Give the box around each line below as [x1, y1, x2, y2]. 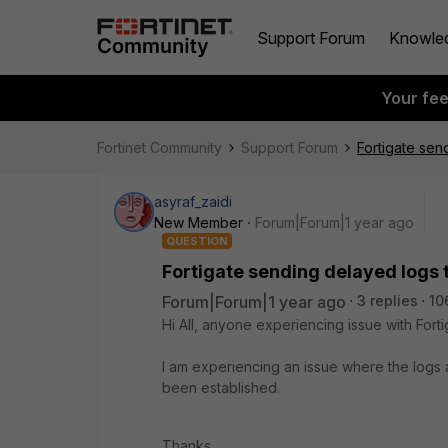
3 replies [357, 292, 418, 309]
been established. [162, 379, 284, 396]
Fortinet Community [97, 139, 222, 156]
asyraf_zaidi [154, 193, 232, 210]
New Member [154, 214, 243, 231]
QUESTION [166, 234, 228, 248]
